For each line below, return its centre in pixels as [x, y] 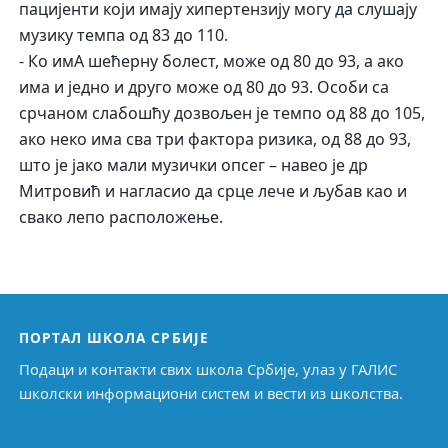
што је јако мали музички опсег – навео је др [194, 165]
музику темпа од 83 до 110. [124, 35]
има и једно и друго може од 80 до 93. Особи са [204, 87]
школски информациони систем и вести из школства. [211, 392]
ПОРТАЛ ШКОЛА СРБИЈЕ [114, 337]
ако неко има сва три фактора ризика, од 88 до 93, [215, 139]
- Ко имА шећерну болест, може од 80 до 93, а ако [212, 61]
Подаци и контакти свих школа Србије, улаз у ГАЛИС [208, 368]
